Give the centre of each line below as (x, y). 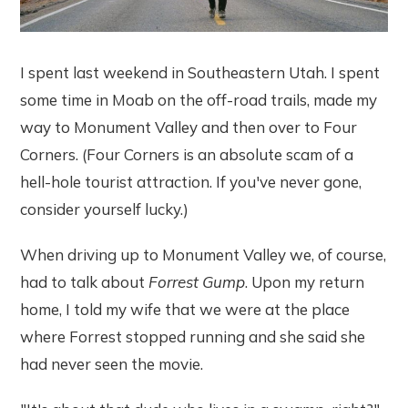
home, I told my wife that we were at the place (185, 310)
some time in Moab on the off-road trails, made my (199, 100)
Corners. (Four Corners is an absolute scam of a (187, 155)
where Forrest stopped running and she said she (193, 337)
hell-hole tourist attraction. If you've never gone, (191, 182)
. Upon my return (305, 282)
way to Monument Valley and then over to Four (189, 127)
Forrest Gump (197, 282)
